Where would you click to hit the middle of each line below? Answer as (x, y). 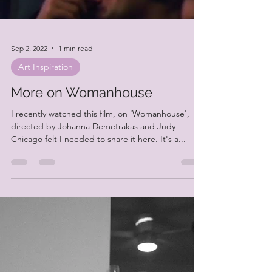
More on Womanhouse (82, 131)
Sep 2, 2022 (29, 87)
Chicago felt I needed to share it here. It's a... (98, 178)
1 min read (75, 87)
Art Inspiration (46, 106)
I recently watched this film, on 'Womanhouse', (100, 152)
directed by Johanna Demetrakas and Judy (93, 165)
